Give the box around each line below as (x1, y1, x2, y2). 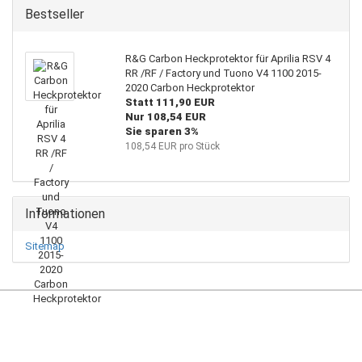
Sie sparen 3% (124, 125, 199, 138)
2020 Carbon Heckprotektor (124, 82, 255, 95)
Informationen (25, 206, 105, 222)
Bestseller (25, 6, 84, 23)
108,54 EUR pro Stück (124, 141, 220, 153)
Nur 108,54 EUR (124, 111, 206, 124)
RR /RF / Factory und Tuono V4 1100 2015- (124, 67, 322, 80)
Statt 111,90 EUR (124, 96, 215, 109)
